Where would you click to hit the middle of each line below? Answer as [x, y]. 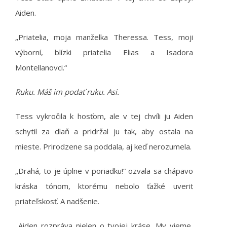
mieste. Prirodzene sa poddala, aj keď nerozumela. [103, 146]
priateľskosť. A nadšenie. [57, 201]
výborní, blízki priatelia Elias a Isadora [104, 52]
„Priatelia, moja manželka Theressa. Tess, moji [104, 37]
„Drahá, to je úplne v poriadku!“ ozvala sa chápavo [104, 171]
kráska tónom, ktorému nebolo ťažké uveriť [104, 186]
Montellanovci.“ [41, 67]
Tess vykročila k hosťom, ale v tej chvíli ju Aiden [104, 116]
